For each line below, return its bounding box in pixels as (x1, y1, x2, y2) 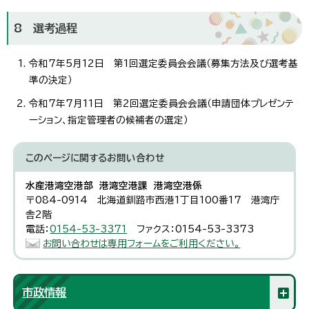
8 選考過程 (14, 22, 77, 34)
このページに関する (26, 152, 108, 163)
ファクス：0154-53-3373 (127, 223, 255, 234)
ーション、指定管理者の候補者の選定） (29, 114, 188, 125)
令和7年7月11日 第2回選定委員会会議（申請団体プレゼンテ (29, 98, 294, 108)
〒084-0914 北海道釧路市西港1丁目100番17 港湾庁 (26, 195, 281, 205)
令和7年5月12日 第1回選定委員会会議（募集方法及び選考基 (29, 58, 298, 68)
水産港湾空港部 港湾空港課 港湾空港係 (26, 180, 203, 190)
